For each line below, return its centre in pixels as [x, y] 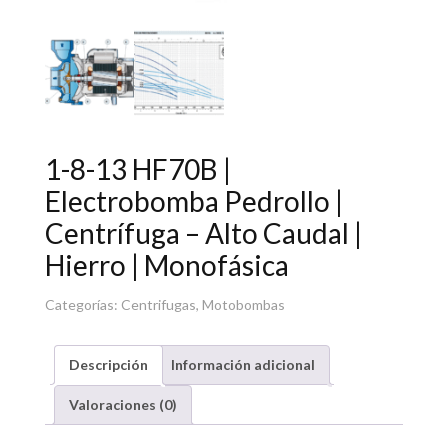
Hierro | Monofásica [166, 265]
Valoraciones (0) [122, 405]
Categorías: [82, 305]
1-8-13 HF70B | [137, 169]
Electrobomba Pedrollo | [193, 201]
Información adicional [242, 365]
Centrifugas [158, 305]
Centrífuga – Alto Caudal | [203, 233]
